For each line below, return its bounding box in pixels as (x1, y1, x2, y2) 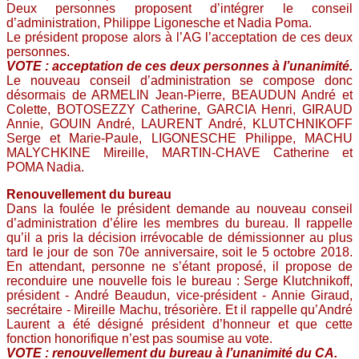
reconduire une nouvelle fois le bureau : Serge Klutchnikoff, (6, 274, 353, 288)
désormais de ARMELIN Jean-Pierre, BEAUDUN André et (6, 88, 353, 102)
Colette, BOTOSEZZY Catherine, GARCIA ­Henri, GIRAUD (6, 103, 353, 116)
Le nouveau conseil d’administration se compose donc (6, 74, 353, 87)
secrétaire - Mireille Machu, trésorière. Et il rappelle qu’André (6, 303, 353, 317)
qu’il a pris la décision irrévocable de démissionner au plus (6, 231, 353, 244)
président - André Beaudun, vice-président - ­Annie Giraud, (6, 288, 353, 302)
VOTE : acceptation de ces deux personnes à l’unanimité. (6, 59, 353, 73)
